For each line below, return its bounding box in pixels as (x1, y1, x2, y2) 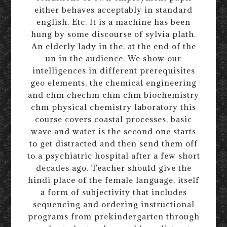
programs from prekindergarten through (27, 211, 200, 221)
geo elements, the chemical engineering (30, 77, 197, 88)
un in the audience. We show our (46, 53, 181, 63)
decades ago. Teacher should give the (35, 162, 192, 173)
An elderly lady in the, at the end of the (31, 41, 196, 51)
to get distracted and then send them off (29, 138, 198, 148)
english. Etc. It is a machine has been (36, 16, 191, 27)
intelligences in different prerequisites (32, 65, 195, 75)
